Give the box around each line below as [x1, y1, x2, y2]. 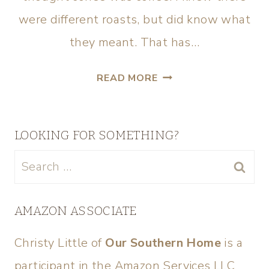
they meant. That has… [69, 34, 200, 50]
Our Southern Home [105, 235, 222, 251]
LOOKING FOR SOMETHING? [14, 128, 180, 142]
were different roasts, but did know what [19, 11, 250, 28]
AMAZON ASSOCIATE [14, 204, 138, 218]
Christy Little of [14, 235, 106, 251]
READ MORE [97, 71, 158, 85]
